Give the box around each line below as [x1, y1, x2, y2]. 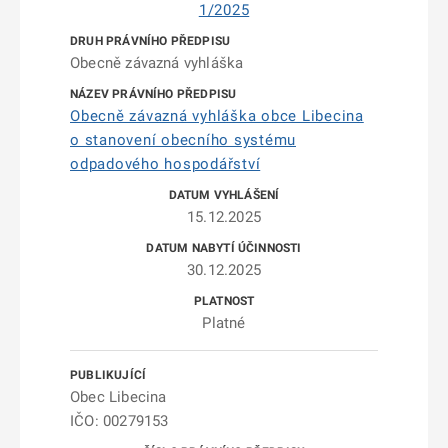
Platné [202, 314, 246, 332]
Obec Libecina [70, 388, 167, 406]
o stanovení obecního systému [70, 131, 296, 149]
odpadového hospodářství [70, 155, 261, 173]
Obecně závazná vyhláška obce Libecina [70, 107, 364, 125]
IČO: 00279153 [70, 412, 169, 430]
